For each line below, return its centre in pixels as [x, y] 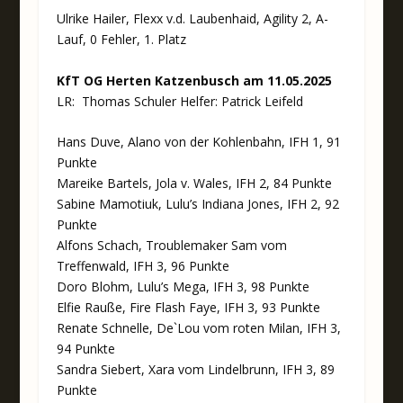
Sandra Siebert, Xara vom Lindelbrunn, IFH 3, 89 [195, 370]
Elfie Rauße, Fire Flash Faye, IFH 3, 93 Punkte [188, 308]
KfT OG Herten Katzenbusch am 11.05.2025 [194, 80]
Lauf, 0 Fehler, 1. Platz [121, 40]
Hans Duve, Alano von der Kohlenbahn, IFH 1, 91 [198, 142]
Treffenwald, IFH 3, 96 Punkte [143, 266]
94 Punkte [85, 349]
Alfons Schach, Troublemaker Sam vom [171, 246]
